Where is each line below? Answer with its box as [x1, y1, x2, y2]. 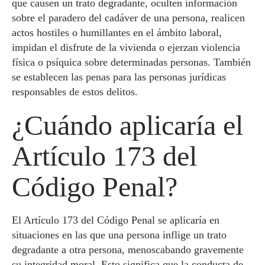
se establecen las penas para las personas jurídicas [12, 71, 226, 83]
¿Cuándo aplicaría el [12, 109, 243, 141]
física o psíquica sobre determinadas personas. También [12, 56, 251, 68]
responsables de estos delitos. [12, 86, 138, 98]
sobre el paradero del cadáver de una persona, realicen [12, 12, 245, 24]
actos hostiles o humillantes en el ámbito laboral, [12, 27, 222, 38]
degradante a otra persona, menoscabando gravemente [12, 244, 244, 256]
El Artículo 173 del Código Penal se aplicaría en [12, 214, 219, 226]
